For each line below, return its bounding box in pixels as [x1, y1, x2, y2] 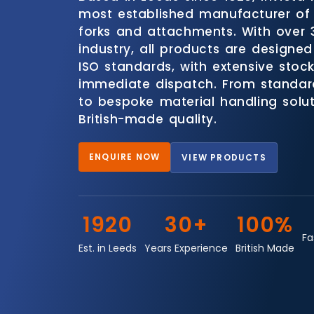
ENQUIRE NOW [89, 150, 161, 163]
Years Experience [144, 240, 228, 255]
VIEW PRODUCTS [182, 151, 266, 163]
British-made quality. [78, 111, 217, 128]
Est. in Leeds [78, 240, 137, 255]
